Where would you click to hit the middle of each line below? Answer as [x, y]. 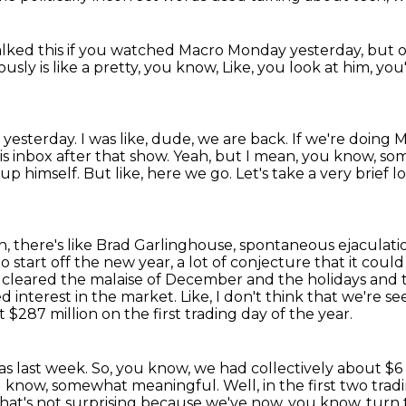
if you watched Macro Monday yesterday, [217, 50]
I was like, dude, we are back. [186, 139]
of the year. [312, 314]
